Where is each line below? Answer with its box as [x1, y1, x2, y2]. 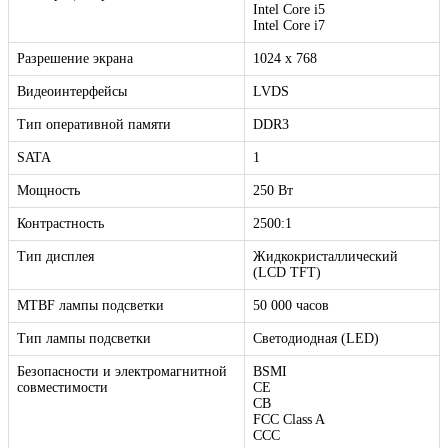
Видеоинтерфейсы [17, 84, 127, 100]
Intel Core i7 [253, 18, 325, 34]
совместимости [17, 380, 108, 396]
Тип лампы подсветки [17, 331, 151, 347]
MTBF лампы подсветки [17, 298, 164, 314]
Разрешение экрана [17, 51, 133, 67]
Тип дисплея [17, 249, 94, 265]
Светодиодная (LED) [253, 331, 379, 347]
